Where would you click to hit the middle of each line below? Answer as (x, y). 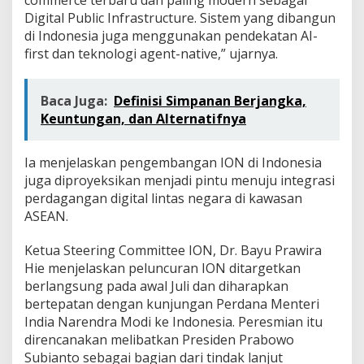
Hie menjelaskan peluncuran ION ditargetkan (162, 268)
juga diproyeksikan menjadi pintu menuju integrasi (180, 180)
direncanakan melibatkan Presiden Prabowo (159, 339)
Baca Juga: (74, 100)
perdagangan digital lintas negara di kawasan (163, 198)
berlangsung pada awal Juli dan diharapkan (156, 286)
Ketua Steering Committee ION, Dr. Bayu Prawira (173, 250)
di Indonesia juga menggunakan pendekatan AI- (171, 35)
